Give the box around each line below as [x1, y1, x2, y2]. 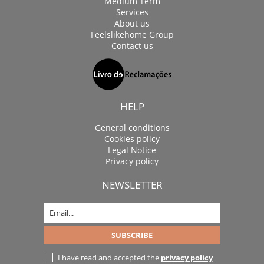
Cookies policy [104, 133, 160, 144]
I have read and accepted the [57, 252, 161, 263]
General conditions [94, 121, 170, 133]
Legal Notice [108, 144, 156, 156]
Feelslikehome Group [90, 28, 174, 40]
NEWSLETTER [101, 177, 163, 192]
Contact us [111, 39, 153, 51]
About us [114, 17, 150, 29]
